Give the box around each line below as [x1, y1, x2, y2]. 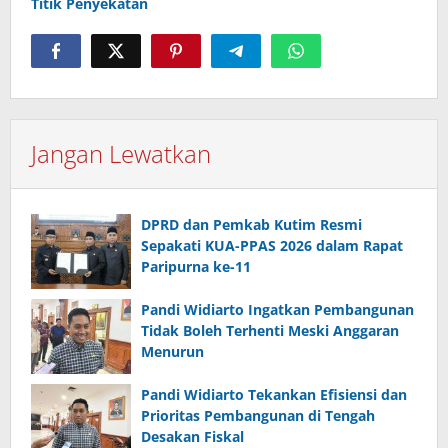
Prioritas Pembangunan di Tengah [141, 405, 375, 425]
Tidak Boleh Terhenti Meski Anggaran [141, 320, 399, 340]
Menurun [141, 341, 204, 361]
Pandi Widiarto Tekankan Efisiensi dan [141, 384, 407, 404]
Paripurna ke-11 [141, 256, 251, 276]
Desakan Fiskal [141, 426, 244, 446]
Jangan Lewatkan [31, 136, 211, 170]
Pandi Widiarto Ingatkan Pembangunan [141, 299, 414, 319]
